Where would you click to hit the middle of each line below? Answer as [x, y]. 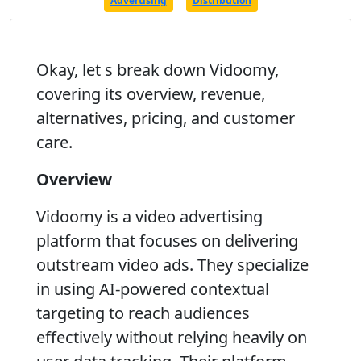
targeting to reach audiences [143, 313]
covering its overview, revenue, [151, 94]
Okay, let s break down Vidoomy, [158, 70]
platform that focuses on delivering [167, 241]
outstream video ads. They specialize [172, 265]
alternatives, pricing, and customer [166, 118]
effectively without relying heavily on [172, 337]
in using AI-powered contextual [153, 289]
